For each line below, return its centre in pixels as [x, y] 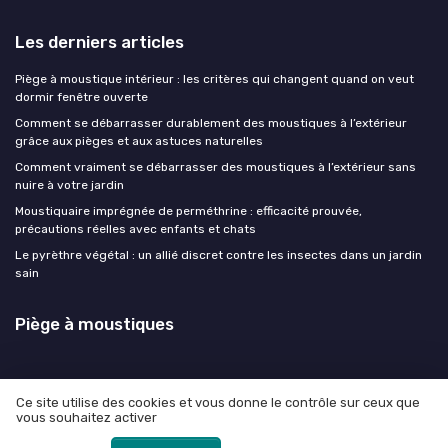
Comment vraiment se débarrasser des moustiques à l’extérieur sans [215, 166]
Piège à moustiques [94, 323]
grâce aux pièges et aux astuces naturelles [139, 140]
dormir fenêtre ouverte [81, 96]
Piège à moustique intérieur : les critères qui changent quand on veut [214, 78]
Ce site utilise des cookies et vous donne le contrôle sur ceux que [218, 403]
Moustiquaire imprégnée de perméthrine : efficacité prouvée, [188, 210]
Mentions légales [129, 424]
